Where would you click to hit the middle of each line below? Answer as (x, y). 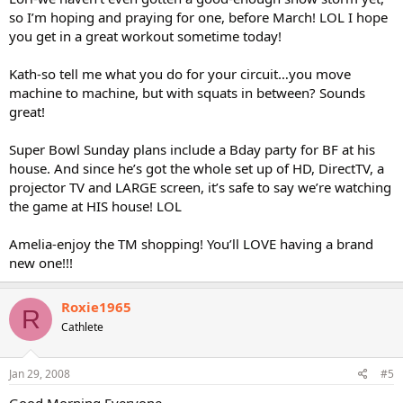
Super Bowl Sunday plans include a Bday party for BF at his (192, 149)
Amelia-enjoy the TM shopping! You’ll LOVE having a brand (191, 244)
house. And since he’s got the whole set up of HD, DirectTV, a (197, 168)
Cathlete (82, 327)
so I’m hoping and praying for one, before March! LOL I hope (198, 17)
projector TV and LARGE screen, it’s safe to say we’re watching (200, 187)
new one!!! (41, 263)
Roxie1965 (96, 307)
